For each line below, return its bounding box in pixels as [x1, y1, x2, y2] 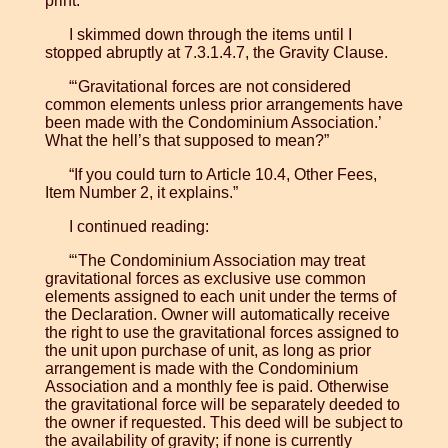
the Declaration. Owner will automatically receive [44, 306, 390, 324]
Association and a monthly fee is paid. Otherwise [44, 378, 389, 396]
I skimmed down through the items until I [68, 26, 352, 44]
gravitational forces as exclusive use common [44, 270, 366, 288]
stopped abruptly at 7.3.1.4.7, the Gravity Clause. [44, 44, 388, 62]
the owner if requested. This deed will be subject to [44, 414, 403, 432]
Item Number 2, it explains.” [44, 184, 238, 202]
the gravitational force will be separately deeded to [44, 396, 400, 414]
